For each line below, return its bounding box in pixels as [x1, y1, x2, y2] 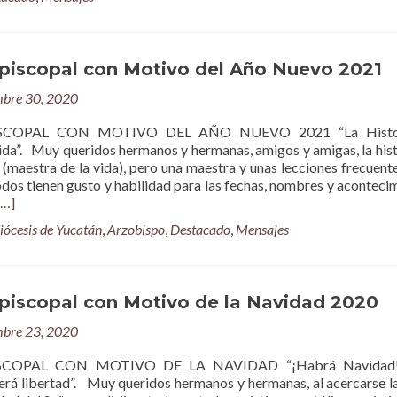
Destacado [170, 221, 230, 237]
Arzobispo [107, 221, 165, 237]
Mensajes [236, 221, 289, 237]
